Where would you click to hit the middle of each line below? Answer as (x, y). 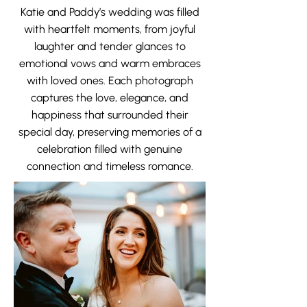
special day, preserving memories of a (110, 132)
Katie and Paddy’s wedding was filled (110, 12)
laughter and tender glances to (110, 46)
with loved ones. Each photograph (110, 81)
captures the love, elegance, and (110, 98)
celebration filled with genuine (110, 149)
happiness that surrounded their (110, 115)
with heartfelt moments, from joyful (110, 29)
